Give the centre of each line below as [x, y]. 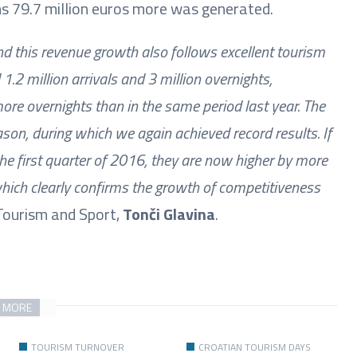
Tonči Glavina [169, 214]
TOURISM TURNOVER [77, 347]
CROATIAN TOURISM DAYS [254, 347]
